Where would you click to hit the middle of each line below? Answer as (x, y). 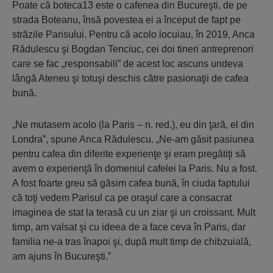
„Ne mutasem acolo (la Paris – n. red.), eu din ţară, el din (133, 125)
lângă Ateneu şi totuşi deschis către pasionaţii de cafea (130, 78)
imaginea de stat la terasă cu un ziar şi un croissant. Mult (134, 212)
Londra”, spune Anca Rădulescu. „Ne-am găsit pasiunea (133, 139)
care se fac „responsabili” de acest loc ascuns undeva (128, 64)
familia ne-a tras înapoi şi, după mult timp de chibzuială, (132, 242)
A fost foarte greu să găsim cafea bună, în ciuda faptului (131, 183)
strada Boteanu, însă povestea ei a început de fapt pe (126, 20)
